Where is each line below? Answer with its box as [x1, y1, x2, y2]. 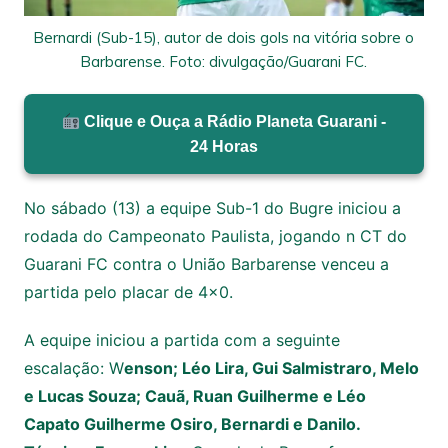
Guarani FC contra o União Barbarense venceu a [23, 254, 389, 275]
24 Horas [189, 138, 258, 156]
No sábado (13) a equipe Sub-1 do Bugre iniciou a [23, 198, 401, 219]
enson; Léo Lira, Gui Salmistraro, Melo [123, 358, 419, 379]
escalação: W [23, 358, 124, 379]
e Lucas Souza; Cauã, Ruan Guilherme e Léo [23, 386, 366, 407]
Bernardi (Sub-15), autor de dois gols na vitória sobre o [33, 28, 415, 48]
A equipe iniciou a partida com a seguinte [23, 330, 340, 351]
